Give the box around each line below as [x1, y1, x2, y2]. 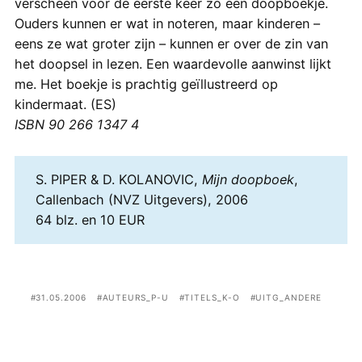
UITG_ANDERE [255, 293, 322, 303]
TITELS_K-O [184, 293, 240, 303]
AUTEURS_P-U [102, 293, 169, 303]
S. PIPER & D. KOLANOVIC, [35, 170, 202, 187]
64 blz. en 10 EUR [35, 211, 145, 228]
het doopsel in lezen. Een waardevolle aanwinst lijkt [14, 55, 331, 72]
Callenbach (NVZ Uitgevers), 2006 [35, 191, 248, 208]
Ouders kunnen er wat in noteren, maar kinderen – [14, 15, 320, 32]
